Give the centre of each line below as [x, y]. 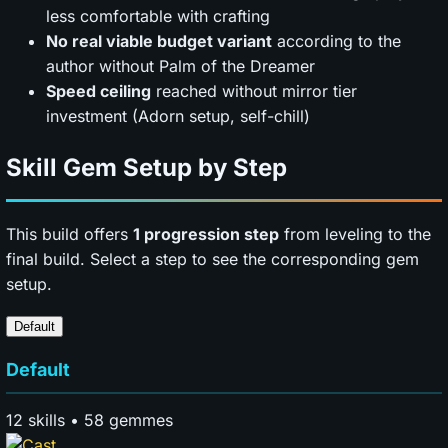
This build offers [69, 234]
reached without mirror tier [254, 91]
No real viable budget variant [159, 41]
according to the [336, 41]
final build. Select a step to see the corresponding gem [212, 259]
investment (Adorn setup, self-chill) [178, 116]
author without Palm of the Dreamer [180, 66]
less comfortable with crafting [158, 16]
